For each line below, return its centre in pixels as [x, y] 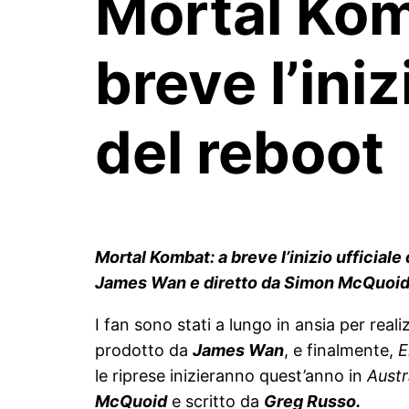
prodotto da [144, 350]
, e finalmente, [341, 350]
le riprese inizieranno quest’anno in [231, 375]
